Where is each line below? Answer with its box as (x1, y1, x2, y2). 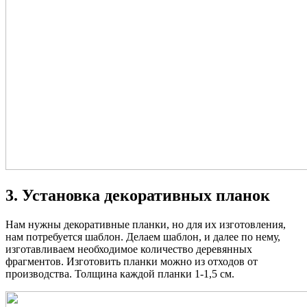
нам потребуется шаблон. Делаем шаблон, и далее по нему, (5, 231, 280, 243)
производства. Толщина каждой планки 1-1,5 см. (5, 268, 234, 280)
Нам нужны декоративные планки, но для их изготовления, (5, 219, 286, 231)
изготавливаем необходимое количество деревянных (5, 243, 252, 256)
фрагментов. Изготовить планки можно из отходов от (5, 256, 258, 268)
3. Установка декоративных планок (5, 186, 270, 205)
